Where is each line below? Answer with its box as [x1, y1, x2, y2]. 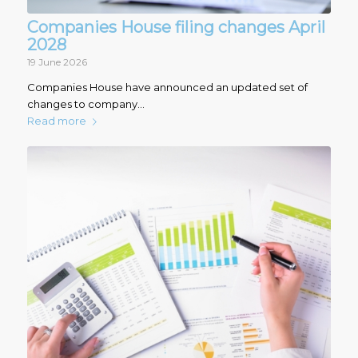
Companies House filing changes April [26, 17, 325, 37]
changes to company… [26, 97, 145, 110]
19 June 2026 [26, 56, 87, 68]
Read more [26, 113, 86, 127]
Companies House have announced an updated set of [26, 80, 308, 93]
